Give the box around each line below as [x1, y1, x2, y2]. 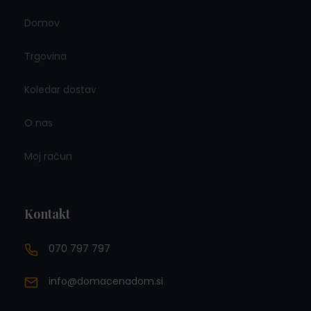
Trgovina [24, 49, 67, 64]
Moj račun [24, 149, 72, 164]
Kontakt [24, 205, 70, 223]
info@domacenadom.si [49, 274, 163, 289]
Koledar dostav [24, 83, 96, 97]
